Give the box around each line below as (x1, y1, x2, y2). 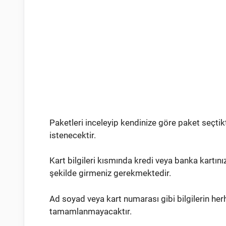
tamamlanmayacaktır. (49, 206, 132, 216)
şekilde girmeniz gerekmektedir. (49, 168, 171, 179)
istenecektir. (49, 130, 96, 140)
